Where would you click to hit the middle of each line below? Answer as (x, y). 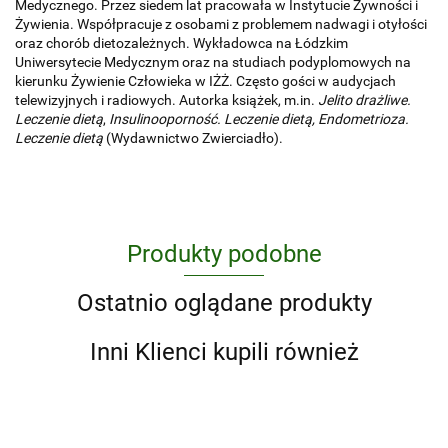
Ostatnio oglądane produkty (224, 303)
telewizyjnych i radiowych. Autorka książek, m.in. (166, 100)
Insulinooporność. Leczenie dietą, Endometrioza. (259, 119)
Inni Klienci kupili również (224, 352)
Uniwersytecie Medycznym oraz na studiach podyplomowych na (213, 62)
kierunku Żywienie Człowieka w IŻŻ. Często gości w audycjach (205, 81)
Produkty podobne (224, 254)
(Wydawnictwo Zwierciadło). (194, 138)
